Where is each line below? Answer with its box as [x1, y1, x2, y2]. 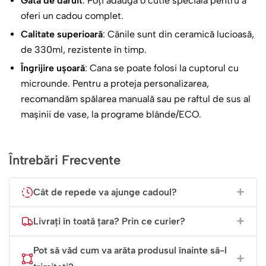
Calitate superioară [21, 28, 103, 40]
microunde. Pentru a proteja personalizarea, [21, 78, 209, 90]
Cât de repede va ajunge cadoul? [33, 186, 177, 198]
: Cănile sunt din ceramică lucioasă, [103, 28, 254, 40]
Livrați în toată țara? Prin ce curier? [33, 216, 185, 227]
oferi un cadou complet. [21, 10, 123, 22]
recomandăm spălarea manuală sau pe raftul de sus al [21, 93, 251, 105]
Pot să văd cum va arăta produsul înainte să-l [33, 245, 227, 256]
